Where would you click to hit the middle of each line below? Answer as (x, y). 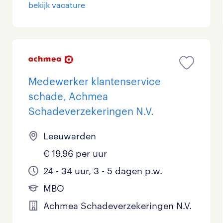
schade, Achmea (68, 96)
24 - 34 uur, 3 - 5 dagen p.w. (103, 171)
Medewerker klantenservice (95, 81)
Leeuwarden (70, 136)
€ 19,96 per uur (75, 154)
